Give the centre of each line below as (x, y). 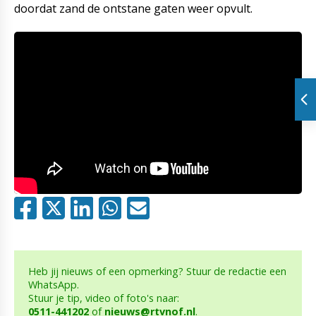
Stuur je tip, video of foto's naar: (104, 298)
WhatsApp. (54, 284)
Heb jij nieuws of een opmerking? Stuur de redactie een (157, 271)
